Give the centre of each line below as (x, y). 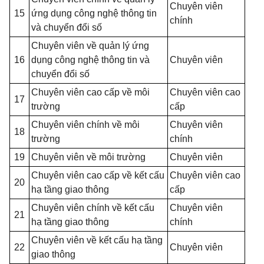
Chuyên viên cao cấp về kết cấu (98, 175)
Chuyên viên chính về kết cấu (93, 208)
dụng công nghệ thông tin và (90, 60)
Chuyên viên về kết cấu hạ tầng (97, 240)
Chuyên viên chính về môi (85, 125)
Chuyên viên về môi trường (88, 157)
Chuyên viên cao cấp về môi (90, 92)
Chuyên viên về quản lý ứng (90, 46)
